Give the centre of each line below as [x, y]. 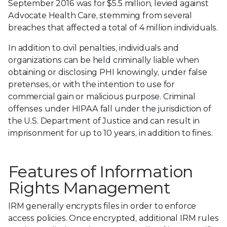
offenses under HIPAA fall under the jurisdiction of [110, 108]
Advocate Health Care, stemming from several [100, 15]
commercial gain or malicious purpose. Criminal [102, 96]
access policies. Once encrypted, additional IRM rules [113, 218]
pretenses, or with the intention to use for [92, 84]
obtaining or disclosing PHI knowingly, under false [108, 72]
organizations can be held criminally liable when [104, 60]
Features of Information [101, 171]
